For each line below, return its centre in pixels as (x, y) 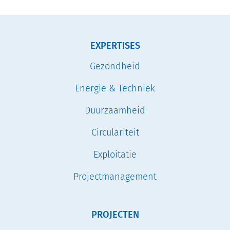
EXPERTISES (115, 46)
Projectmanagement (115, 177)
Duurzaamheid (115, 111)
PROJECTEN (115, 215)
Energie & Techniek (115, 89)
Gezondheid (115, 66)
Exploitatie (115, 155)
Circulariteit (115, 133)
